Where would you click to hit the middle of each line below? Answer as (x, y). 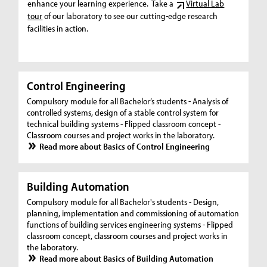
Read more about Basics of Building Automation (126, 259)
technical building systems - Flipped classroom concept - (124, 123)
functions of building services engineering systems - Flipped (130, 225)
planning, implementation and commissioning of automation (133, 213)
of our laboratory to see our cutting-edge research (130, 16)
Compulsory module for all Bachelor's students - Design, (123, 202)
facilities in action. (58, 29)
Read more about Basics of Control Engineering (124, 146)
